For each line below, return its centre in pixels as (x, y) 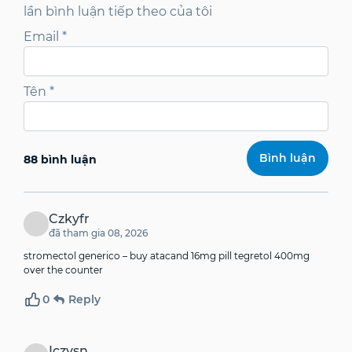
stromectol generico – (77, 256)
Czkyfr (69, 219)
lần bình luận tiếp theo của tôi (118, 12)
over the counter (63, 270)
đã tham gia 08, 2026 (98, 233)
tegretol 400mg (271, 256)
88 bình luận (60, 160)
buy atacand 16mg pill (181, 256)
